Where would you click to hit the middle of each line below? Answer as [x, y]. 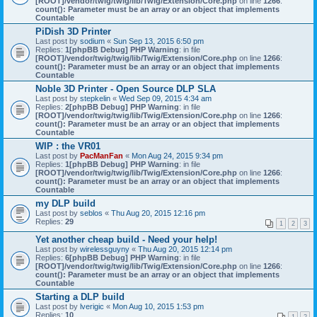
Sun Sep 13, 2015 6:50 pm [158, 41]
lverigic [92, 306]
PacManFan [102, 156]
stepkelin [95, 98]
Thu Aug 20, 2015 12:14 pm [185, 249]
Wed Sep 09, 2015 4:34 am [165, 98]
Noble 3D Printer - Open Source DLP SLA [126, 89]
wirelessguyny [105, 249]
